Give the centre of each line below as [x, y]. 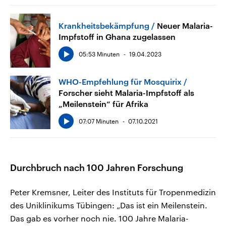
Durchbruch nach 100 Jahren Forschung [97, 168]
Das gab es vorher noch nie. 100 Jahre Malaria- [99, 218]
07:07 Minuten [99, 121]
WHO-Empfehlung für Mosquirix [120, 81]
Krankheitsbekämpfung [104, 25]
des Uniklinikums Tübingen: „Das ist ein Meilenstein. [109, 205]
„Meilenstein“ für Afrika [103, 103]
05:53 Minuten [99, 54]
